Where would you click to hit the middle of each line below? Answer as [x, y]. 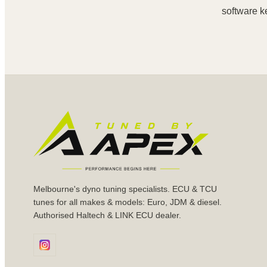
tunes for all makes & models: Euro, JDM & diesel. [128, 202]
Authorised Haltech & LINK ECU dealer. [107, 215]
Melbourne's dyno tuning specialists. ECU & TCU [125, 189]
